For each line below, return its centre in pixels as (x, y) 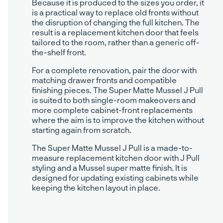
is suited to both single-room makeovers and (114, 100)
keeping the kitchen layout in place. (96, 188)
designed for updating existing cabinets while (115, 178)
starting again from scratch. (82, 130)
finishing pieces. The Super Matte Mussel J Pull (117, 90)
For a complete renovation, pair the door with (114, 70)
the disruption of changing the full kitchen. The (116, 22)
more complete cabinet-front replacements (112, 110)
